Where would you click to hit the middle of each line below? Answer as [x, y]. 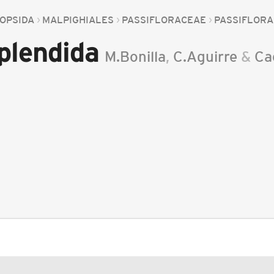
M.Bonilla [135, 57]
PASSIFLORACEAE [164, 20]
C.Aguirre [206, 57]
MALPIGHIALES [78, 20]
